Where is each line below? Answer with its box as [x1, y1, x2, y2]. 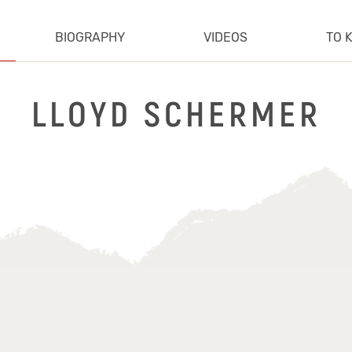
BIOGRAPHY [54, 29, 125, 45]
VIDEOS [203, 29, 247, 45]
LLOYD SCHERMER [31, 93, 321, 137]
